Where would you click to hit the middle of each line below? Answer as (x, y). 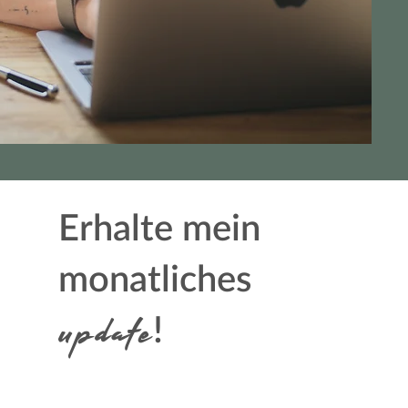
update (106, 333)
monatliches (160, 280)
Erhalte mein (160, 229)
